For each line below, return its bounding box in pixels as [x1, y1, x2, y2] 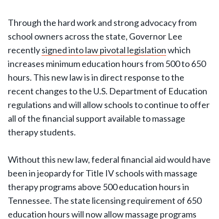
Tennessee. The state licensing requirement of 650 [8, 195, 201, 206]
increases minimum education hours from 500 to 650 [8, 58, 206, 69]
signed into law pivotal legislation [42, 44, 166, 55]
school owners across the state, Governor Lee [8, 31, 182, 42]
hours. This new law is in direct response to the [8, 72, 184, 83]
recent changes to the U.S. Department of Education [8, 86, 207, 96]
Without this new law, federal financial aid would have [8, 154, 211, 165]
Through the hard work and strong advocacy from [8, 17, 197, 28]
